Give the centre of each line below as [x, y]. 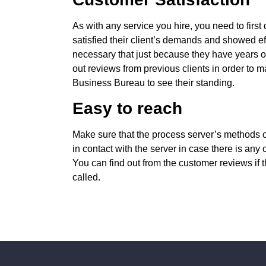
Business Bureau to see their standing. [153, 83]
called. [86, 178]
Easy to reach [127, 109]
